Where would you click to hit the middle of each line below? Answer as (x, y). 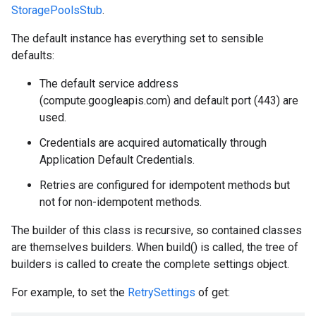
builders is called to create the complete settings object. (150, 264)
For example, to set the (69, 292)
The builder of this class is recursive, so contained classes (157, 230)
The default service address (109, 84)
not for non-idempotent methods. (121, 202)
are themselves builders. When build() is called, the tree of (155, 247)
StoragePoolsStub (57, 10)
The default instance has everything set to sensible (138, 38)
